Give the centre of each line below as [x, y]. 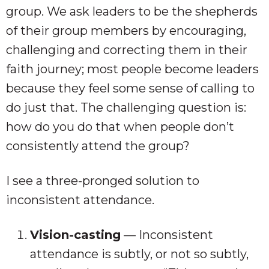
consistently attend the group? [98, 146]
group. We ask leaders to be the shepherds [132, 11]
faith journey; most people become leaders [132, 69]
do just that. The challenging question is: [126, 107]
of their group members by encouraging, [126, 30]
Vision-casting [75, 234]
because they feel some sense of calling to [130, 88]
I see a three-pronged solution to [103, 180]
